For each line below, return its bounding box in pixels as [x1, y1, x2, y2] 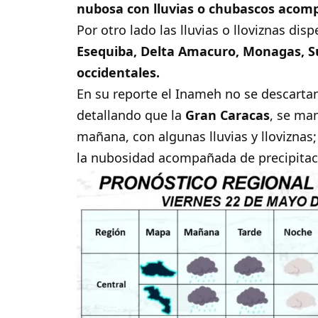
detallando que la [77, 106, 186, 124]
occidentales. [77, 64, 160, 82]
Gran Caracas [185, 106, 270, 124]
